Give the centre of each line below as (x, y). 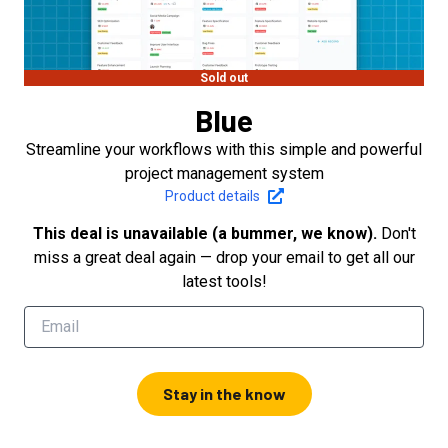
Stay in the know (224, 393)
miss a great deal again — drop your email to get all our (224, 257)
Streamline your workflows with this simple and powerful (224, 149)
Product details (212, 195)
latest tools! (224, 281)
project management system (224, 173)
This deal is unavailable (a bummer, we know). (204, 233)
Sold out (224, 77)
